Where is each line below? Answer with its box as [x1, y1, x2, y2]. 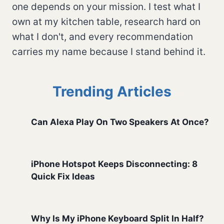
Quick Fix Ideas [31, 171, 95, 182]
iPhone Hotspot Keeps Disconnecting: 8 [31, 159, 197, 169]
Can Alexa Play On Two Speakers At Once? [31, 117, 209, 127]
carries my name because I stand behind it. [12, 45, 205, 57]
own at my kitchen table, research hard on [12, 15, 200, 27]
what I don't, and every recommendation [12, 30, 193, 42]
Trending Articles [52, 82, 171, 100]
